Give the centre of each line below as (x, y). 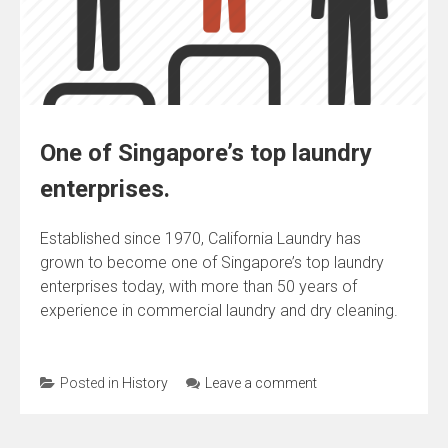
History (145, 382)
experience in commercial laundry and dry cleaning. (219, 310)
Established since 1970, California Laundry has (200, 238)
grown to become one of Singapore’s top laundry (212, 262)
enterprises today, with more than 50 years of (198, 286)
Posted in (91, 382)
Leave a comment (261, 382)
